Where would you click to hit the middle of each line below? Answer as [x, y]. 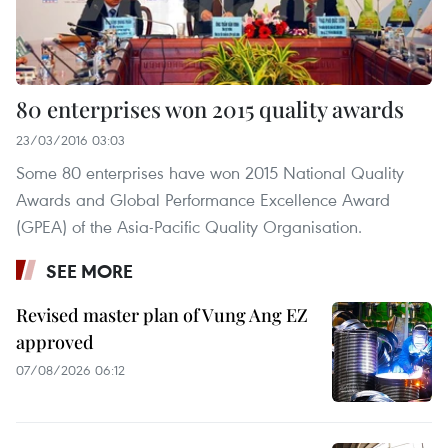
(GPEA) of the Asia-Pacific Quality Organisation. [189, 227]
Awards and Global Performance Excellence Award [203, 200]
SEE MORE [89, 271]
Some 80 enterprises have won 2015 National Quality [210, 173]
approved [55, 342]
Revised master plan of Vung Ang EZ [162, 315]
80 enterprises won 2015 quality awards [210, 109]
